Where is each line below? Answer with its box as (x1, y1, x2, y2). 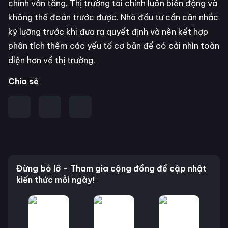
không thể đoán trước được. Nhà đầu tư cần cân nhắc (8, 12, 218, 22)
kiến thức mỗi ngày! (16, 174, 95, 185)
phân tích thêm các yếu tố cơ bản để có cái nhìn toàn (8, 40, 219, 51)
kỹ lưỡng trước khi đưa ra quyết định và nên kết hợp (8, 26, 208, 37)
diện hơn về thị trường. (8, 54, 95, 65)
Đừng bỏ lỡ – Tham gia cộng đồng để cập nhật (16, 163, 206, 174)
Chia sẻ (8, 76, 39, 87)
